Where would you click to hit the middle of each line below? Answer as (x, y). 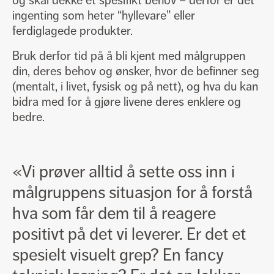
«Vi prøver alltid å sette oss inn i (124, 171)
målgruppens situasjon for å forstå (132, 192)
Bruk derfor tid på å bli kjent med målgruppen (129, 56)
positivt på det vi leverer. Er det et (129, 234)
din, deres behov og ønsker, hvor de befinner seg (136, 71)
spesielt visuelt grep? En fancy (118, 254)
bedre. (28, 117)
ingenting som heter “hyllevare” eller (104, 15)
